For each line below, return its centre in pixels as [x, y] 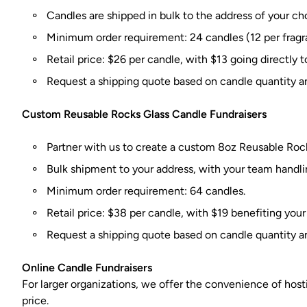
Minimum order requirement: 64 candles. [146, 191]
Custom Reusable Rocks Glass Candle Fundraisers [144, 114]
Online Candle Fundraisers [87, 267]
